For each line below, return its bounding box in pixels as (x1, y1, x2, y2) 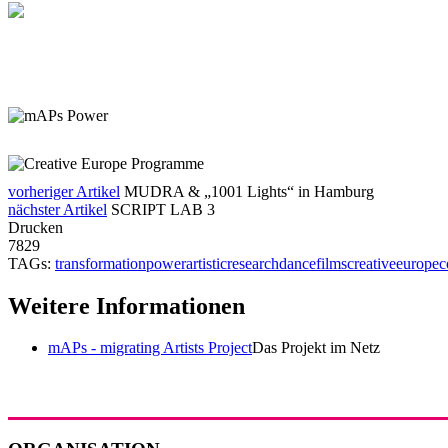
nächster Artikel (8, 200, 107, 218)
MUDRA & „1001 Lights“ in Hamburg (124, 182, 374, 200)
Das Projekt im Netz (252, 339, 380, 357)
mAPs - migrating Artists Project (48, 339, 252, 357)
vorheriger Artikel (8, 182, 120, 200)
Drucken (8, 218, 63, 236)
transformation (55, 254, 146, 272)
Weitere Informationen (8, 292, 245, 319)
